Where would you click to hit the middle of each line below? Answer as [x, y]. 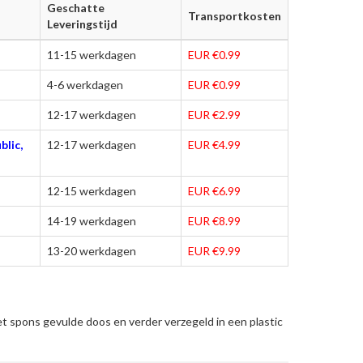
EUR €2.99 [214, 114]
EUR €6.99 [214, 190]
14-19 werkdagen [92, 220]
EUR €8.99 [214, 220]
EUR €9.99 [214, 250]
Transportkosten [235, 15]
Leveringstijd [82, 23]
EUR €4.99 [214, 144]
